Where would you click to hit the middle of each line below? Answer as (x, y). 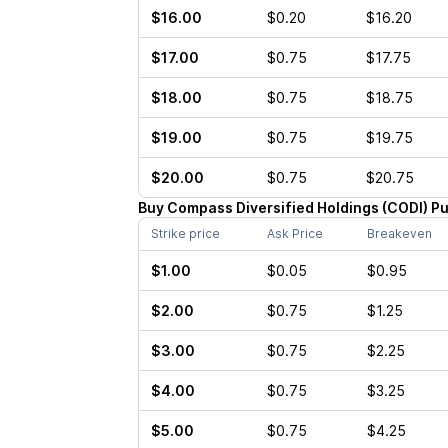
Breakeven (399, 233)
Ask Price (294, 233)
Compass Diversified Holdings (272, 207)
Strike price (185, 233)
